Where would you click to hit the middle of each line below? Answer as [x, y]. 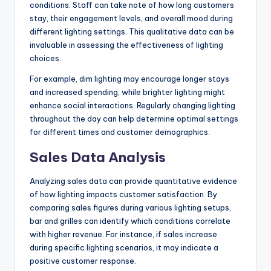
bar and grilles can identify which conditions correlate [130, 220]
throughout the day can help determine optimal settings [134, 118]
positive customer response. [83, 260]
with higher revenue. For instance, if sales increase [123, 234]
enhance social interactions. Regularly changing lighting [132, 105]
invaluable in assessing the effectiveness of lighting [126, 44]
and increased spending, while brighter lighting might [127, 92]
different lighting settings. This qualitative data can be [132, 31]
